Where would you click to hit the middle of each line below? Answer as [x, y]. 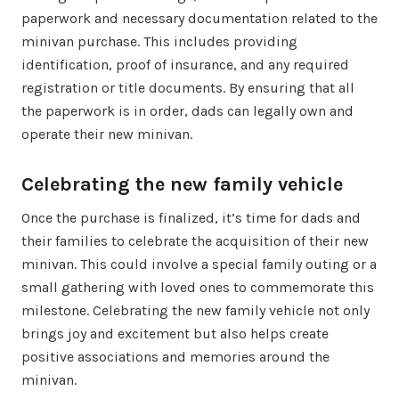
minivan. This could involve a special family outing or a [199, 264]
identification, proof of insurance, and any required [185, 64]
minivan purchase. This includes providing [159, 41]
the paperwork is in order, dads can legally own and [187, 110]
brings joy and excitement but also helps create [175, 333]
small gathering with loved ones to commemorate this [198, 287]
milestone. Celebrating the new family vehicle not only [195, 310]
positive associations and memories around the [175, 356]
